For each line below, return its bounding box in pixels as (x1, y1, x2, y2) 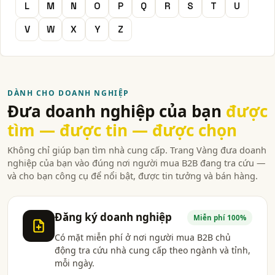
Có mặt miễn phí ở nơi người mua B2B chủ (55, 231, 231, 243)
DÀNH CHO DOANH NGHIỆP (7, 87, 130, 98)
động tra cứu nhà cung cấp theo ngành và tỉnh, (55, 244, 250, 256)
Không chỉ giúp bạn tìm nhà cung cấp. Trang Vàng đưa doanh (7, 143, 266, 156)
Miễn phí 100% (193, 212, 246, 222)
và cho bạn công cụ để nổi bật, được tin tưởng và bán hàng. (7, 169, 258, 182)
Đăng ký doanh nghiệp (55, 210, 172, 225)
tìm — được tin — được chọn (7, 118, 237, 141)
